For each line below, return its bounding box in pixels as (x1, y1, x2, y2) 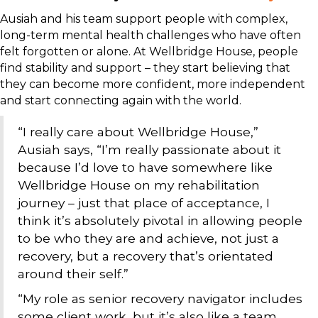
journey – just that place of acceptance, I (18, 194, 270, 210)
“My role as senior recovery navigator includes (18, 290, 302, 306)
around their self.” (18, 265, 128, 281)
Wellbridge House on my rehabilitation (18, 177, 260, 192)
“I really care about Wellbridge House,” (18, 124, 258, 139)
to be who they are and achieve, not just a (18, 230, 279, 246)
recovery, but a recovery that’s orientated (18, 248, 273, 263)
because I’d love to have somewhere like (18, 159, 273, 175)
